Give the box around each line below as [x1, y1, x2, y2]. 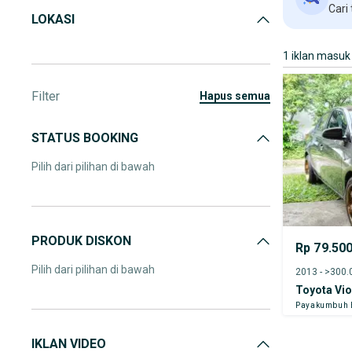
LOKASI [31, 12, 75, 27]
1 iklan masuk [283, 49, 350, 62]
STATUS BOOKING [31, 130, 138, 145]
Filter [31, 89, 60, 104]
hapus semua [207, 90, 270, 102]
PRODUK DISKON [31, 233, 131, 248]
